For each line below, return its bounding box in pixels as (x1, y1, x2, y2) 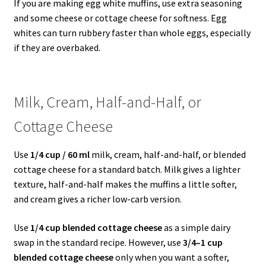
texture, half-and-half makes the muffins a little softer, (13, 178, 237, 190)
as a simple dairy (161, 221, 230, 233)
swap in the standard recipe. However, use (13, 236, 183, 248)
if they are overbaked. (13, 41, 100, 53)
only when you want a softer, (113, 251, 229, 263)
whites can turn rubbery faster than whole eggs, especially (13, 26, 251, 39)
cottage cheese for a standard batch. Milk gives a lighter (13, 163, 240, 175)
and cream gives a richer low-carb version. (13, 192, 182, 205)
